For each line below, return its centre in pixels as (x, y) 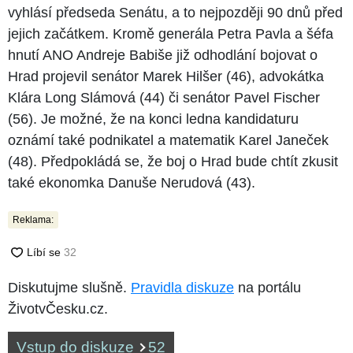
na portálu (268, 287)
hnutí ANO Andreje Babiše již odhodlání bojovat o (163, 55)
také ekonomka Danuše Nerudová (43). (132, 182)
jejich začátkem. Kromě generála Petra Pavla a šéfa (171, 33)
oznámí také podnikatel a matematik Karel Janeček (168, 140)
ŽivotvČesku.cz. (58, 308)
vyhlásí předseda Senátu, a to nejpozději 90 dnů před (175, 12)
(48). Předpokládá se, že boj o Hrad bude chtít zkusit (173, 161)
